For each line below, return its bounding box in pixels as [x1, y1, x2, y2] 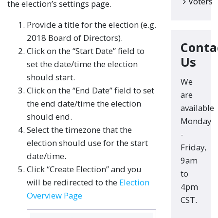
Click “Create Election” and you [27, 163, 142, 175]
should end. [27, 111, 72, 122]
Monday [181, 115, 211, 127]
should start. [27, 72, 75, 83]
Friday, [181, 142, 206, 153]
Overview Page [27, 190, 82, 201]
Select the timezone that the [27, 124, 132, 135]
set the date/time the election [27, 58, 138, 70]
